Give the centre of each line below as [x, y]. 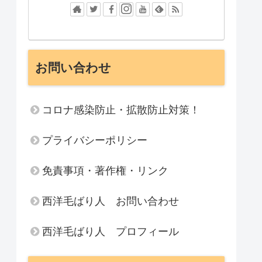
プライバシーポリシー [95, 140]
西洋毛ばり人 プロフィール [111, 231]
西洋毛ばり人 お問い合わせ [111, 201]
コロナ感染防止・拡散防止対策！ [121, 110]
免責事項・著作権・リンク [105, 170]
